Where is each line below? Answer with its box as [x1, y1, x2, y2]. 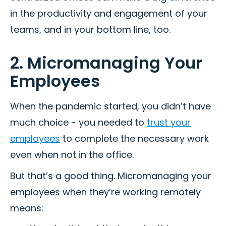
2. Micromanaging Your [10, 51, 202, 75]
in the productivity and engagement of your [10, 7, 207, 20]
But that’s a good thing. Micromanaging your [10, 169, 211, 183]
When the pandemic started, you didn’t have [10, 100, 211, 113]
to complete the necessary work [60, 132, 209, 145]
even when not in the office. [10, 148, 134, 161]
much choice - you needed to [10, 116, 147, 129]
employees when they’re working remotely [10, 186, 201, 199]
